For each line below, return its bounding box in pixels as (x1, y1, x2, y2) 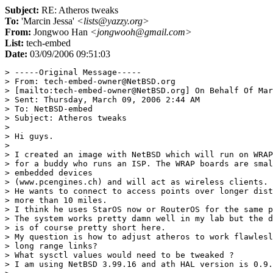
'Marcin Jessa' (19, 16, 77, 26)
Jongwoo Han (31, 27, 90, 37)
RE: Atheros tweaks (39, 5, 118, 15)
